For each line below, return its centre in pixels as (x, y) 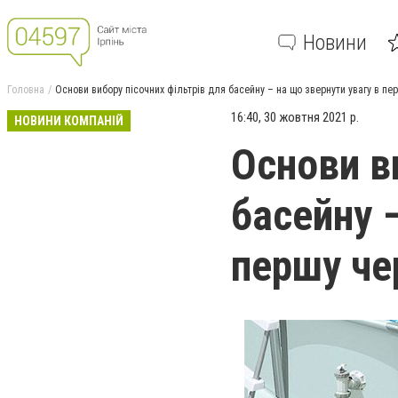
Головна (26, 90)
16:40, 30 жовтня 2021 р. (295, 117)
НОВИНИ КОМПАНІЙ (69, 121)
